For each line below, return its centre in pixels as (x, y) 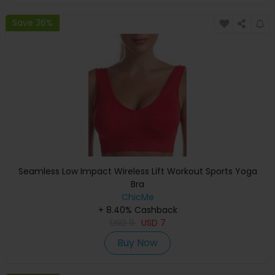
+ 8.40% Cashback (137, 210)
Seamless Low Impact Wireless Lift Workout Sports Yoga (137, 172)
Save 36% (33, 22)
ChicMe (137, 197)
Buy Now (137, 243)
